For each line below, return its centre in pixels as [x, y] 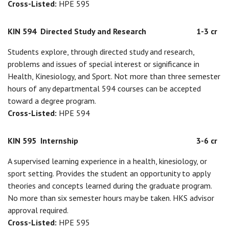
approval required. [38, 210]
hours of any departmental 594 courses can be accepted [104, 88]
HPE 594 [74, 113]
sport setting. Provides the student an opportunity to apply [109, 173]
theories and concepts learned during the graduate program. [110, 186]
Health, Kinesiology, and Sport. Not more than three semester [114, 76]
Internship [59, 141]
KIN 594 [22, 31]
